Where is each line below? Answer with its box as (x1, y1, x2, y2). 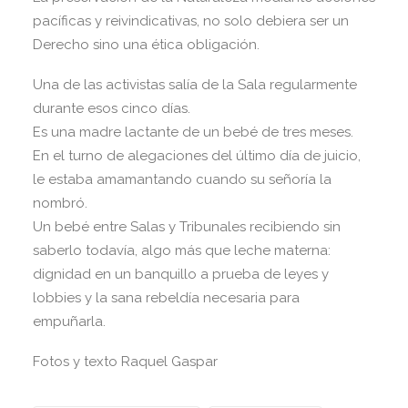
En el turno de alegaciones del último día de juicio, (33, 148, 361, 164)
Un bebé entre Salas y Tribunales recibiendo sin (33, 219, 341, 235)
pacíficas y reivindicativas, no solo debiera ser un (33, 13, 349, 29)
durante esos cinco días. (33, 100, 190, 117)
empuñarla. (33, 313, 106, 330)
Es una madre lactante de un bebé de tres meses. (33, 124, 353, 140)
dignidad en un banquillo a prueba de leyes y (33, 266, 329, 282)
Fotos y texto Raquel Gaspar (33, 353, 218, 370)
